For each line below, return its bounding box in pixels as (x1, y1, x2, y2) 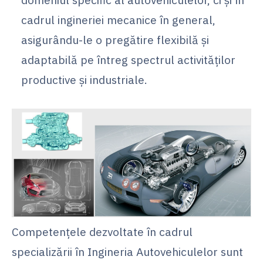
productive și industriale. (21, 72, 147, 87)
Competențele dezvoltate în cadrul (12, 224, 193, 239)
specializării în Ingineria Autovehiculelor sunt (12, 244, 243, 259)
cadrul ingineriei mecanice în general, (21, 12, 215, 27)
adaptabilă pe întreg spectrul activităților (21, 52, 235, 67)
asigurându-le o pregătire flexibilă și (21, 32, 209, 47)
